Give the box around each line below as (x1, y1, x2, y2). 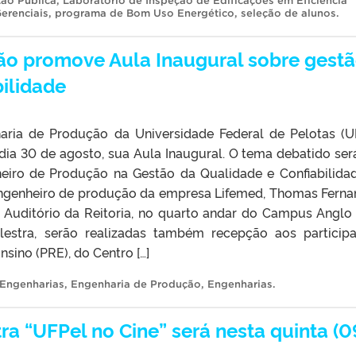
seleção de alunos (241, 6, 336, 19)
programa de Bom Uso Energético (55, 6, 234, 19)
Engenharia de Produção (71, 277, 201, 290)
